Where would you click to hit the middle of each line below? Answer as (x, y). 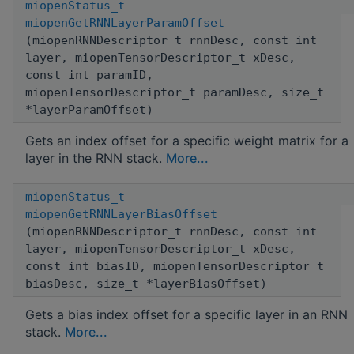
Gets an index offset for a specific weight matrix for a (187, 140)
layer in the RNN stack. (96, 158)
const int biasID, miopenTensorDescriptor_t (175, 266)
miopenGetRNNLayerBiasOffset (121, 214)
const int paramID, (89, 75)
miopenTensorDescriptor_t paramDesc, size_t (175, 92)
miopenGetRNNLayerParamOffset (125, 23)
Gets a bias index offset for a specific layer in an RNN (186, 314)
